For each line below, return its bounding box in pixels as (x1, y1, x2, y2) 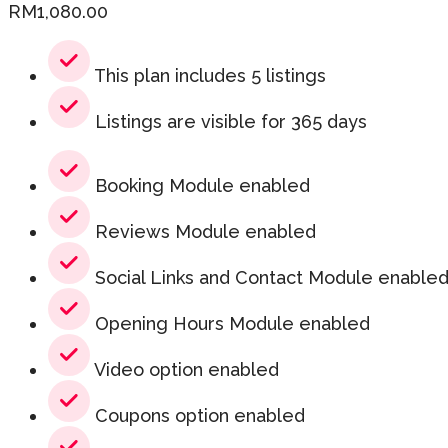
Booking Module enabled (90, 175, 310, 197)
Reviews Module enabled (90, 221, 316, 243)
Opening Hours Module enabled (90, 313, 370, 335)
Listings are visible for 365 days (90, 111, 367, 133)
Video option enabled (90, 359, 279, 381)
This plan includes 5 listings (90, 65, 326, 87)
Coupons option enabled (90, 405, 305, 427)
